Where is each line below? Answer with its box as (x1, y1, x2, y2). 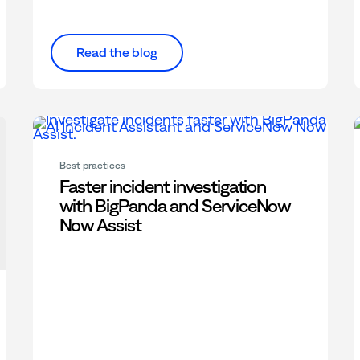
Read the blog (76, 45, 157, 60)
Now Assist (59, 215, 142, 236)
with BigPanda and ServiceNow (59, 195, 292, 217)
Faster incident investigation (59, 176, 267, 198)
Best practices (59, 160, 125, 172)
